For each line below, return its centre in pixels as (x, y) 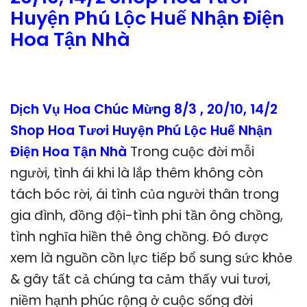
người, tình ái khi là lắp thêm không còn (137, 173)
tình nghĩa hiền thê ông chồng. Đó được (139, 237)
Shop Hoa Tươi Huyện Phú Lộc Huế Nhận (141, 131)
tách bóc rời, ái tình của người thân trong (145, 195)
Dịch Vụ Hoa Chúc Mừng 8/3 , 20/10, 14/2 (144, 110)
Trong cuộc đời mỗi (192, 152)
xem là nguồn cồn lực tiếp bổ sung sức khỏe (151, 258)
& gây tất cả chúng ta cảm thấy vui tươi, (140, 280)
